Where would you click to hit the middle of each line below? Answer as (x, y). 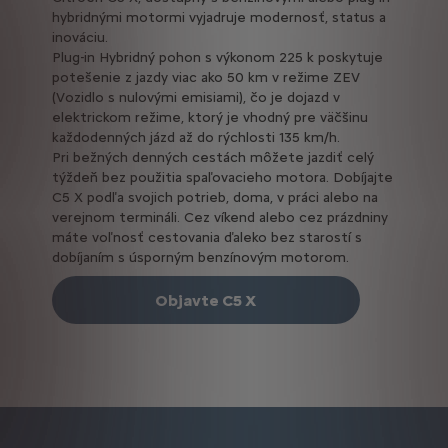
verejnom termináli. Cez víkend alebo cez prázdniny (219, 218)
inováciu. (79, 38)
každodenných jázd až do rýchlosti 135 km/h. (195, 138)
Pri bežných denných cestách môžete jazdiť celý (212, 158)
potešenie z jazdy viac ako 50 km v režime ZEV (205, 78)
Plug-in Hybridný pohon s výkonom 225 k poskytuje (217, 58)
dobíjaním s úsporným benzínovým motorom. (200, 258)
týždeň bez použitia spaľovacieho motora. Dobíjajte (222, 178)
